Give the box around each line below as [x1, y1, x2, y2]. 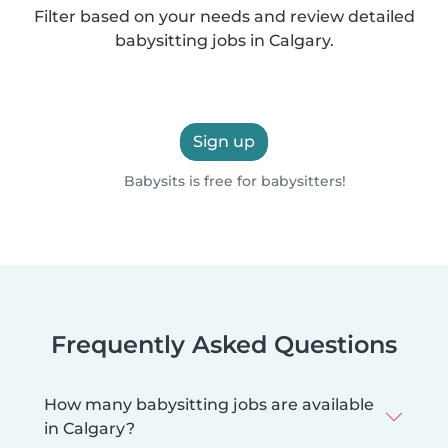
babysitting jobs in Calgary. [114, 30, 334, 50]
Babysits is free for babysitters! [119, 171, 346, 190]
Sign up [193, 131, 255, 151]
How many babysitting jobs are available [44, 394, 374, 414]
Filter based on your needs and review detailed [33, 6, 415, 26]
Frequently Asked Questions [51, 329, 397, 359]
